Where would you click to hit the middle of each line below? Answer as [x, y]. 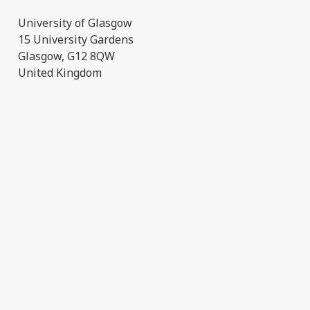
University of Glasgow [75, 23]
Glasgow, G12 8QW [66, 56]
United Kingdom [60, 73]
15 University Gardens [75, 39]
